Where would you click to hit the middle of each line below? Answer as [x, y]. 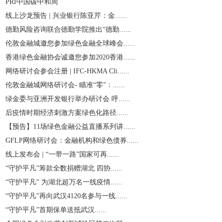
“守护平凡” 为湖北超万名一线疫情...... [64, 182]
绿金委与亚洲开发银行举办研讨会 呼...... [68, 99]
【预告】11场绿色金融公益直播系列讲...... [70, 127]
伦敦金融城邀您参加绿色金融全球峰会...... [70, 43]
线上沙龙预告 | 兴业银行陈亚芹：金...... [66, 16]
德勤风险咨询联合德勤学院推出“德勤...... [68, 29]
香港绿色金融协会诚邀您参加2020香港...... [70, 57]
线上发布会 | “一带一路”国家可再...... [62, 154]
